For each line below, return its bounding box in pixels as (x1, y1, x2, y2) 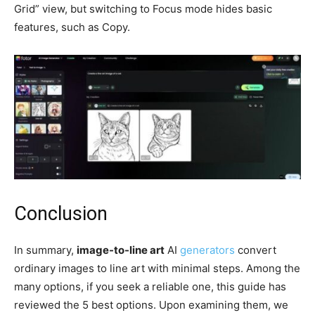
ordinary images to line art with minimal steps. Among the (14, 262, 300, 276)
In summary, (14, 243, 77, 257)
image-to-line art (77, 243, 165, 257)
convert (235, 243, 276, 257)
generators (180, 243, 235, 257)
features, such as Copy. (14, 20, 130, 34)
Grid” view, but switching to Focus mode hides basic (14, 2, 272, 16)
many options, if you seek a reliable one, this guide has (14, 280, 286, 294)
